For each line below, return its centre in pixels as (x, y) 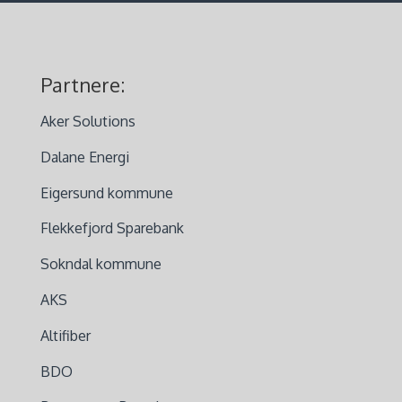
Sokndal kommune (100, 264)
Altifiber (65, 335)
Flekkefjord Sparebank (112, 228)
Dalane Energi (84, 157)
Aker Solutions (87, 121)
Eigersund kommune (106, 192)
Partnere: (82, 84)
